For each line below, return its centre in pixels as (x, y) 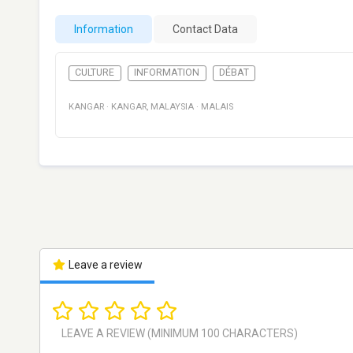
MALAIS (217, 107)
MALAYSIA (172, 107)
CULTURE (95, 73)
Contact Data (205, 29)
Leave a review (104, 265)
